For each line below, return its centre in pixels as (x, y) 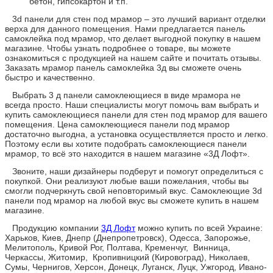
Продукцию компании (53, 228)
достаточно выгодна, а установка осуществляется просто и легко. (136, 134)
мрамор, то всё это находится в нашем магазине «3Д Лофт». (127, 153)
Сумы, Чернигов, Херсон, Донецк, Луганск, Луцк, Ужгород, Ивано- (136, 267)
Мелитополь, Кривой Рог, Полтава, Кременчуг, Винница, (118, 247)
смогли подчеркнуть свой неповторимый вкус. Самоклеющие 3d (133, 190)
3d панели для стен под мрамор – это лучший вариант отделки (135, 19)
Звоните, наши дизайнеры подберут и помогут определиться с (134, 171)
